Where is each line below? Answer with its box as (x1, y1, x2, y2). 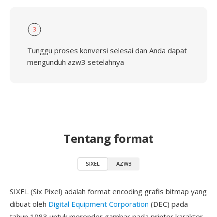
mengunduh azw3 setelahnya (27, 57, 124, 67)
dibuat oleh (10, 199, 48, 209)
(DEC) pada (149, 199, 188, 209)
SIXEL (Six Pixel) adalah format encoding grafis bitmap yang (10, 186, 207, 196)
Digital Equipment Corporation (48, 199, 149, 209)
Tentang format (63, 130, 154, 146)
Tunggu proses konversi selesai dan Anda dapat (27, 46, 187, 55)
